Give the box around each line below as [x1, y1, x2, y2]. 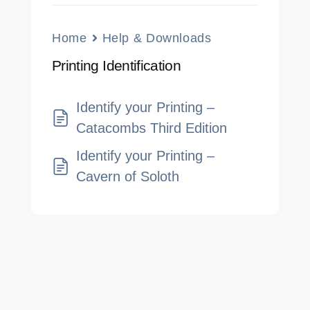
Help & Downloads [102, 31, 212, 46]
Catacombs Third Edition [76, 120, 227, 136]
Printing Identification [52, 57, 181, 75]
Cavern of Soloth [76, 169, 179, 185]
